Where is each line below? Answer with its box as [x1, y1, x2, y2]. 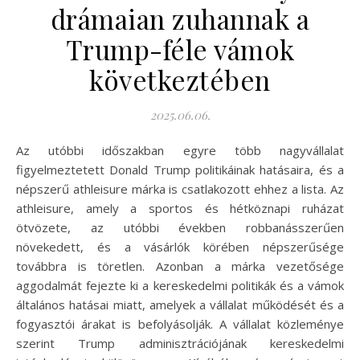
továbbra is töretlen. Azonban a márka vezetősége [16, 257, 344, 274]
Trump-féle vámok [65, 31, 295, 67]
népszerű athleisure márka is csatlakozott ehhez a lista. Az [16, 180, 344, 197]
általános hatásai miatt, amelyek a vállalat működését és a [16, 296, 344, 313]
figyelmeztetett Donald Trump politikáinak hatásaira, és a [16, 161, 344, 178]
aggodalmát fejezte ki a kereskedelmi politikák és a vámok [16, 276, 344, 293]
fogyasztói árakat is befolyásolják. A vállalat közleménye [16, 315, 344, 332]
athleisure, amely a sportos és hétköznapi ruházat [16, 199, 344, 216]
